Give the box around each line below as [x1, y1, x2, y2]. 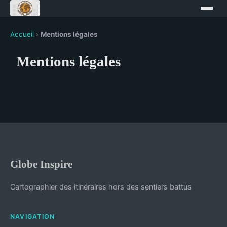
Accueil [10, 30, 34, 39]
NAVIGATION [10, 213, 55, 220]
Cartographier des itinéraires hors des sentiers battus [10, 182, 192, 191]
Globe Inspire [10, 158, 72, 170]
